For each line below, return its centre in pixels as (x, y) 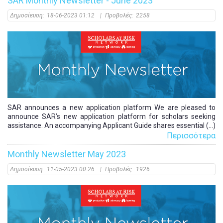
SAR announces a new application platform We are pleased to (111, 107)
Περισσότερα (191, 135)
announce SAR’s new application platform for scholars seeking (111, 116)
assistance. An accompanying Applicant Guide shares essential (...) (111, 125)
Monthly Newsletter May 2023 (67, 154)
